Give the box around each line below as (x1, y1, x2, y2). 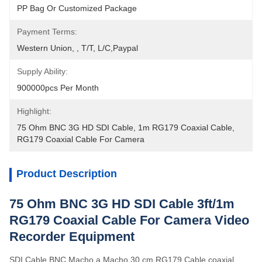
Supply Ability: (17, 67, 68, 76)
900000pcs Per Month (17, 83, 99, 92)
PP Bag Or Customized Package (17, 4, 137, 13)
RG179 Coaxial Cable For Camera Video (9, 213, 249, 227)
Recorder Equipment (9, 229, 135, 244)
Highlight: (17, 106, 51, 116)
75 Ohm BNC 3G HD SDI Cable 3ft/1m (9, 196, 235, 211)
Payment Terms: (17, 27, 77, 36)
